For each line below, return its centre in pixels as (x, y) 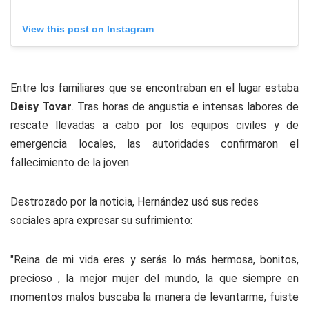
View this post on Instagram (88, 29)
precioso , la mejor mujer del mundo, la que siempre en (154, 278)
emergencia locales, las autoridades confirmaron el (154, 143)
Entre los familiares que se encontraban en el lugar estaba (154, 88)
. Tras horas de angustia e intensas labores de (186, 106)
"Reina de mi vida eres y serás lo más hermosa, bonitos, (154, 259)
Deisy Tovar (41, 106)
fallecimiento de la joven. (71, 162)
